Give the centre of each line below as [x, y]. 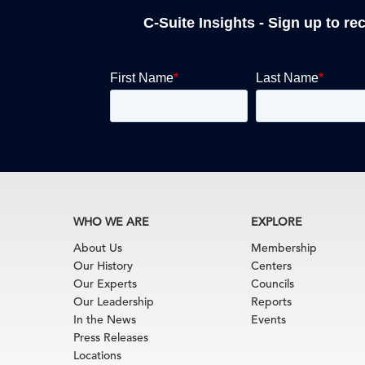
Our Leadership [114, 301]
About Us [98, 248]
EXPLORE [277, 222]
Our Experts [105, 284]
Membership [284, 248]
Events [269, 319]
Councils [273, 284]
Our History [103, 266]
